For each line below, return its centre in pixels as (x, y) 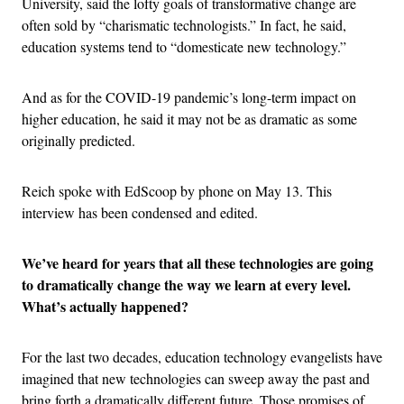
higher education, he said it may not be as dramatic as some (189, 119)
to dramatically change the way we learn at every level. (186, 285)
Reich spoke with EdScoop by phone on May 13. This (177, 191)
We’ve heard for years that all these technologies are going (197, 263)
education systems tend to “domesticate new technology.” (184, 47)
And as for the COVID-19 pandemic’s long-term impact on (189, 97)
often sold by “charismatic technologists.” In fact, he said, (184, 25)
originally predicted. (78, 141)
